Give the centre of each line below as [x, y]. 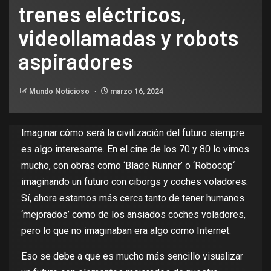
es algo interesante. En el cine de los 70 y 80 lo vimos [135, 149]
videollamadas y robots [128, 37]
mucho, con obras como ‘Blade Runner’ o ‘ [108, 165]
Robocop [214, 165]
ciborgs [145, 181]
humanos [225, 198]
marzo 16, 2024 [136, 91]
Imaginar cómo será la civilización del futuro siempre [133, 132]
